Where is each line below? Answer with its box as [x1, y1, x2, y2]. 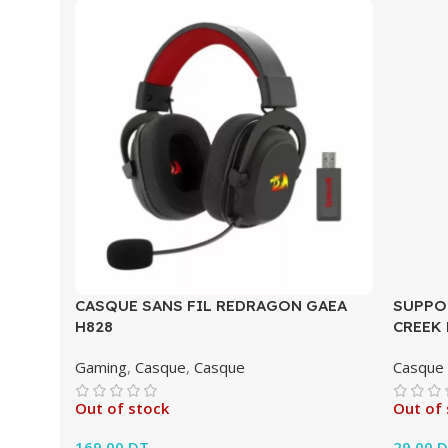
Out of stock [75, 398, 169, 419]
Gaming [75, 357, 127, 378]
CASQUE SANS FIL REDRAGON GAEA [75, 296, 347, 316]
